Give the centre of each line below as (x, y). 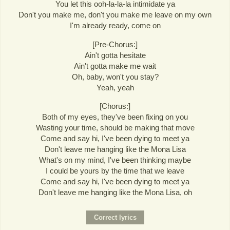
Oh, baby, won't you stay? (115, 76)
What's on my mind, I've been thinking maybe (115, 160)
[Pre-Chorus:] (115, 44)
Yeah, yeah (115, 87)
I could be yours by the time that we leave (115, 170)
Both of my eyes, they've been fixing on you (115, 117)
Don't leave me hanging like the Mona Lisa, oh (115, 192)
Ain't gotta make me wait (115, 66)
